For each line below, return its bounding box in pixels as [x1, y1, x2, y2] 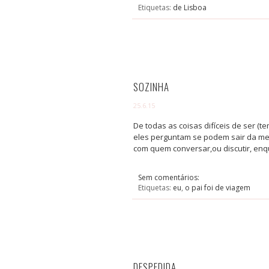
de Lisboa [173, 2, 207, 13]
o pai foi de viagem [185, 183, 250, 193]
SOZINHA [133, 79, 169, 95]
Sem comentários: [138, 172, 201, 183]
